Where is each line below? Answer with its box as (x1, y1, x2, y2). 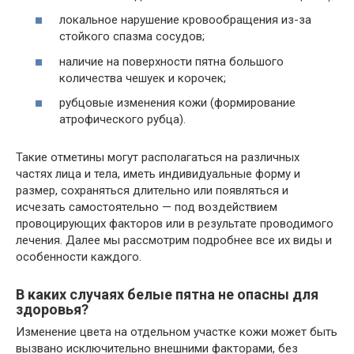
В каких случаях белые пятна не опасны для (16, 286, 318, 303)
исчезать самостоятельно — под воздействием (16, 200, 277, 215)
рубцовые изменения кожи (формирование (59, 96, 296, 111)
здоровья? (16, 301, 88, 318)
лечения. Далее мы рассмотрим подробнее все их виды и (16, 233, 332, 248)
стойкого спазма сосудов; (59, 29, 205, 44)
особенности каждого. (16, 250, 141, 265)
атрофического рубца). (59, 112, 186, 127)
